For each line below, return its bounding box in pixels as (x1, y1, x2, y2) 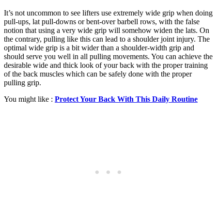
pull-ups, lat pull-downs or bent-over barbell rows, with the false (4, 17, 200, 26)
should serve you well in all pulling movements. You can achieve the (4, 52, 213, 61)
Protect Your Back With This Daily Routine (55, 95, 198, 103)
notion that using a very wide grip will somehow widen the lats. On (4, 26, 209, 34)
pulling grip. (4, 78, 41, 87)
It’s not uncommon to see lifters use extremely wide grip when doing (4, 9, 213, 17)
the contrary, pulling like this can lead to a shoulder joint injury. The (4, 35, 210, 43)
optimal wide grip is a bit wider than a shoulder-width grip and (4, 44, 194, 52)
